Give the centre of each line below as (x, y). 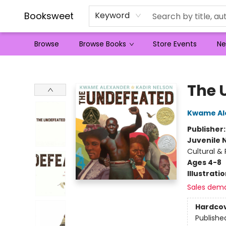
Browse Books (103, 44)
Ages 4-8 (204, 162)
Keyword (112, 15)
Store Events (175, 44)
